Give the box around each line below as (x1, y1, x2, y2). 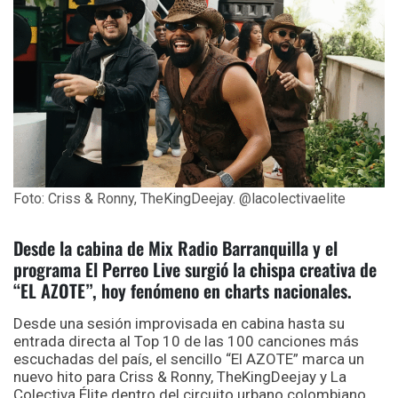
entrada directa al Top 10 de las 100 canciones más (13, 331, 359, 350)
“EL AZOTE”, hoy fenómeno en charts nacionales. (13, 276, 352, 304)
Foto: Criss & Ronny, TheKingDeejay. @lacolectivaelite (13, 189, 346, 207)
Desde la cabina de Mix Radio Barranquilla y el (13, 234, 338, 261)
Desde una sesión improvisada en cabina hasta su (13, 314, 345, 332)
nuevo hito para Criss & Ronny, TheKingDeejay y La (13, 367, 346, 386)
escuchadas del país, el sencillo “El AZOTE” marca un (13, 349, 364, 368)
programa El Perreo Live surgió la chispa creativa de (13, 255, 377, 283)
